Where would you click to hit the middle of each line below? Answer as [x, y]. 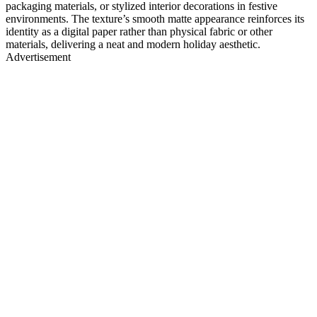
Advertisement [38, 57]
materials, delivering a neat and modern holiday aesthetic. [133, 44]
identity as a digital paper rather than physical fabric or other [139, 31]
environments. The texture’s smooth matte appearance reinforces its [155, 18]
